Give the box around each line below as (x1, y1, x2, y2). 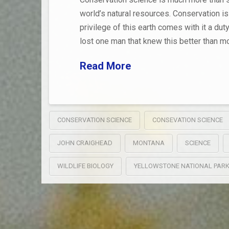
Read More (79, 60, 131, 73)
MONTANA (132, 139, 165, 147)
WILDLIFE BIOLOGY (57, 162, 113, 170)
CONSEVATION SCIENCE (152, 116, 223, 124)
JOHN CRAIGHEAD (57, 139, 112, 147)
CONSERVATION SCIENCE (57, 116, 132, 124)
